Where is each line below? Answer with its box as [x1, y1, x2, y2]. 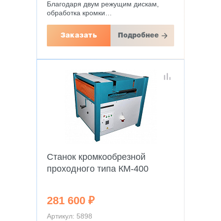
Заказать [61, 33, 97, 38]
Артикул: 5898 [47, 212, 92, 220]
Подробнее [117, 33, 159, 38]
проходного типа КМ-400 [47, 164, 148, 174]
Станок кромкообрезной [47, 152, 146, 162]
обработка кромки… [47, 9, 112, 17]
